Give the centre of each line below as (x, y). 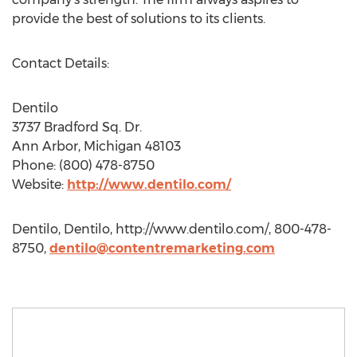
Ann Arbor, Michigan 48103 (96, 146)
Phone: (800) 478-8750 (83, 165)
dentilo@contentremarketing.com (162, 248)
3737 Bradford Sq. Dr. (77, 127)
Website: (39, 184)
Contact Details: (61, 63)
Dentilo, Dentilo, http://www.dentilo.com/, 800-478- (172, 229)
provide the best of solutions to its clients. (145, 19)
